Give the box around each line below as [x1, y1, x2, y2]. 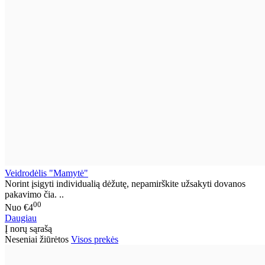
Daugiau [5, 213, 37, 224]
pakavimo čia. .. [5, 189, 64, 200]
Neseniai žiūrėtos [5, 234, 71, 245]
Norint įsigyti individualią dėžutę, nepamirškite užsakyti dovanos [5, 179, 245, 189]
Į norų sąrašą [5, 224, 52, 234]
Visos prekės [71, 234, 118, 245]
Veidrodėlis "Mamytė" [5, 168, 88, 179]
